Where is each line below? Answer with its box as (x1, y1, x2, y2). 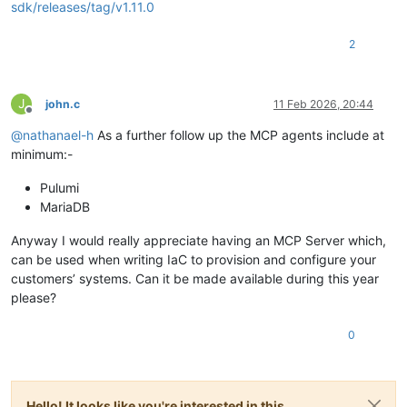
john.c (45, 97, 80, 112)
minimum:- (11, 146, 73, 163)
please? (11, 290, 56, 306)
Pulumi (40, 180, 79, 196)
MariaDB (40, 199, 90, 215)
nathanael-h (23, 127, 94, 144)
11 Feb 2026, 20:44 (273, 97, 373, 112)
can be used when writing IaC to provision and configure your (11, 252, 376, 268)
